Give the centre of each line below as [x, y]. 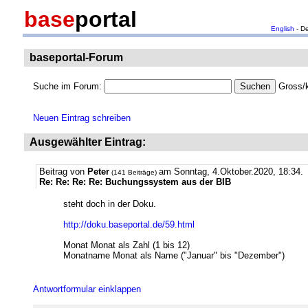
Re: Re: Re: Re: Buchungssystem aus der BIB [135, 182]
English [282, 29]
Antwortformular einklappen [87, 289]
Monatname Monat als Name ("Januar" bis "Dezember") [174, 255]
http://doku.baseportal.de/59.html [129, 224]
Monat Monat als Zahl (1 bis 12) [126, 245]
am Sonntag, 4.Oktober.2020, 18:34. [231, 172]
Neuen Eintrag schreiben [82, 118]
